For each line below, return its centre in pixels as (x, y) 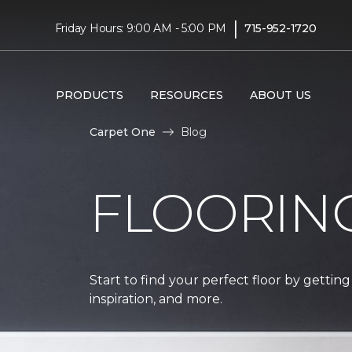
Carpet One (123, 132)
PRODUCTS (89, 95)
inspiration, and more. (156, 299)
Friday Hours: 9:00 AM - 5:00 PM (141, 28)
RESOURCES (186, 95)
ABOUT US (280, 95)
